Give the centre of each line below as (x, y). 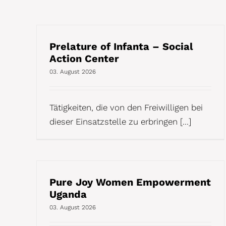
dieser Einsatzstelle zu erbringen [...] (120, 121)
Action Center (84, 58)
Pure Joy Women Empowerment (130, 182)
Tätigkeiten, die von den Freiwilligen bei (126, 107)
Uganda (68, 194)
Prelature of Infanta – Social (121, 46)
